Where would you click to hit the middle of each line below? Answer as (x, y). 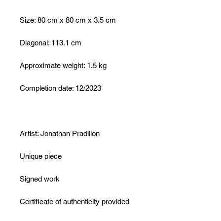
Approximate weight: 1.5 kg (63, 65)
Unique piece (41, 156)
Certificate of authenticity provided (74, 202)
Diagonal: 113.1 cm (51, 43)
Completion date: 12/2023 (60, 88)
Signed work (40, 179)
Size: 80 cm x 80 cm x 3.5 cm (68, 20)
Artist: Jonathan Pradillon (60, 133)
